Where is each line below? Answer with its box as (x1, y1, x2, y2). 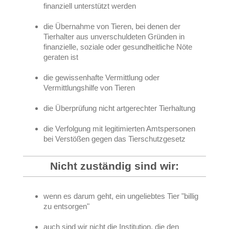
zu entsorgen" (43, 201, 89, 211)
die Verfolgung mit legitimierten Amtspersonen (43, 124, 195, 133)
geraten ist (43, 52, 78, 61)
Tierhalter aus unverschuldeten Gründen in (43, 32, 185, 41)
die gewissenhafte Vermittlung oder (43, 73, 159, 82)
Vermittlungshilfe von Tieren (43, 83, 135, 92)
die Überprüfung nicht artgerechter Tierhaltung (43, 103, 195, 112)
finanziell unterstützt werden (43, 1, 136, 10)
